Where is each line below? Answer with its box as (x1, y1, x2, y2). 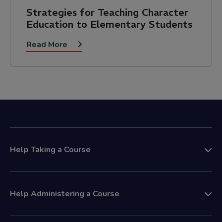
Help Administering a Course (10, 188, 119, 199)
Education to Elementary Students (26, 17, 192, 30)
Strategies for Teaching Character (26, 5, 188, 18)
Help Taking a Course (10, 144, 91, 155)
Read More (26, 39, 69, 50)
